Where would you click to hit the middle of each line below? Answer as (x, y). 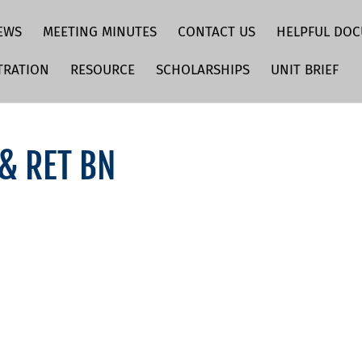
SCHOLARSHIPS (203, 70)
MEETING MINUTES (100, 32)
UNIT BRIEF (305, 70)
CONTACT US (217, 32)
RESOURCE (103, 70)
